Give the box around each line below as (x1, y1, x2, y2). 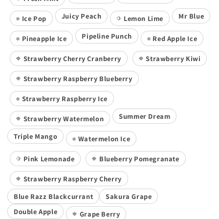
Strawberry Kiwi (146, 53, 201, 63)
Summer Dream (119, 111, 171, 121)
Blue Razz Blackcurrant (14, 191, 93, 201)
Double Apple (14, 206, 58, 216)
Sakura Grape (106, 191, 152, 201)
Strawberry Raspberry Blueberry (23, 73, 132, 83)
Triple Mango (14, 131, 58, 141)
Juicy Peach (61, 11, 102, 21)
